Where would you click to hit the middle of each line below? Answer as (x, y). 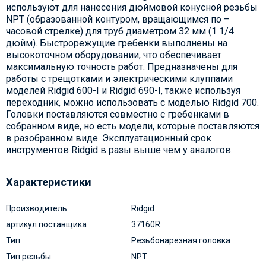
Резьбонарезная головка (180, 241)
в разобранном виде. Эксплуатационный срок (108, 138)
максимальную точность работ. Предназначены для (121, 67)
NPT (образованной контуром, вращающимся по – (118, 20)
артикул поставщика (46, 225)
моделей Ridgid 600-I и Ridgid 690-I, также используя (123, 91)
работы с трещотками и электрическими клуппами (119, 79)
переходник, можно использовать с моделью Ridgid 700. (132, 103)
